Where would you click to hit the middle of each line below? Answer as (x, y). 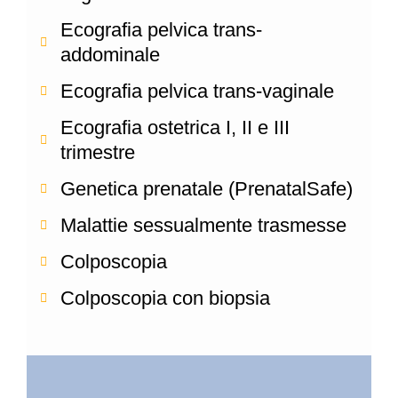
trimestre (97, 152)
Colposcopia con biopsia (165, 298)
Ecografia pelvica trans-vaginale (197, 91)
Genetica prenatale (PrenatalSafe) (206, 188)
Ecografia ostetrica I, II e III (175, 127)
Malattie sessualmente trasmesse (203, 225)
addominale (110, 54)
